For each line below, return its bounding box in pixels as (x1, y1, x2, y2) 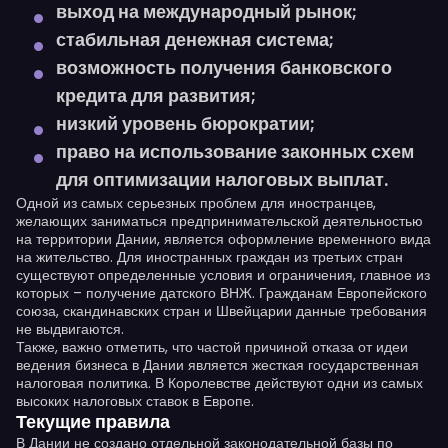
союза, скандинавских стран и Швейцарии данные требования (16, 301, 427, 321)
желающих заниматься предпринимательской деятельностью (16, 211, 423, 231)
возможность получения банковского (56, 55, 392, 80)
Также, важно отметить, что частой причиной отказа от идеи (16, 337, 408, 357)
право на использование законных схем (56, 139, 414, 164)
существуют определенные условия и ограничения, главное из (16, 265, 430, 285)
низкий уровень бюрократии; (56, 111, 315, 136)
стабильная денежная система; (56, 27, 334, 52)
